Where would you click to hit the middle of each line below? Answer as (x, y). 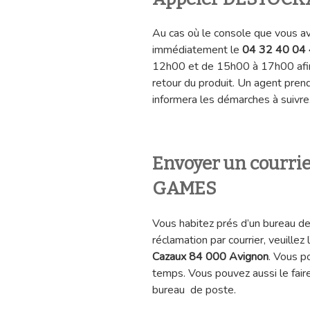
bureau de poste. (194, 290)
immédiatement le (197, 50)
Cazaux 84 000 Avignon (210, 256)
